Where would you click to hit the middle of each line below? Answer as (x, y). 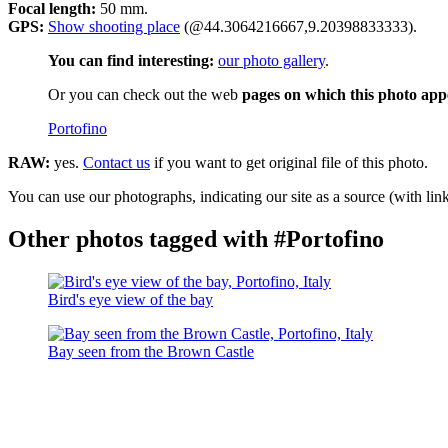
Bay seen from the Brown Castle (151, 352)
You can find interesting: (131, 61)
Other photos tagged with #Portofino (196, 239)
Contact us (116, 163)
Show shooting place (114, 27)
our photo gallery (271, 61)
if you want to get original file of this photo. (289, 163)
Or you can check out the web (145, 95)
